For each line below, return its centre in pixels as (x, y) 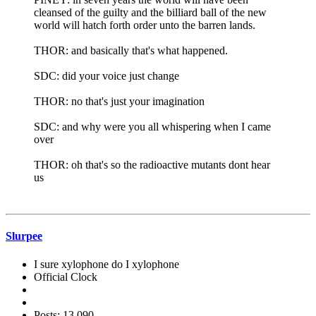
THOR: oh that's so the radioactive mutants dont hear (152, 165)
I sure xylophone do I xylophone (107, 264)
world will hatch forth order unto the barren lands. (145, 25)
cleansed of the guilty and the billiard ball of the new (150, 12)
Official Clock (66, 276)
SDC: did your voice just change (107, 76)
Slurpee (24, 236)
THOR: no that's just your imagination (119, 101)
